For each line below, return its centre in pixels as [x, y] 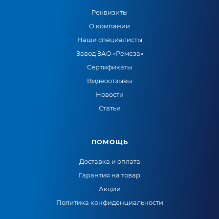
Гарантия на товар [109, 175]
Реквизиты [109, 12]
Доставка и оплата [109, 161]
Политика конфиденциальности [109, 202]
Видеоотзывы [109, 81]
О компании [109, 26]
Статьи [109, 108]
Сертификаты [109, 67]
